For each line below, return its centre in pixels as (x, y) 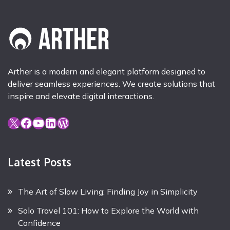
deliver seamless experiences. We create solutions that (111, 83)
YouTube (35, 122)
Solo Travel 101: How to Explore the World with (108, 210)
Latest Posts (40, 162)
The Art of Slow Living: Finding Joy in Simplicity (108, 191)
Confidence (39, 223)
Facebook (23, 122)
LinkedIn (48, 122)
